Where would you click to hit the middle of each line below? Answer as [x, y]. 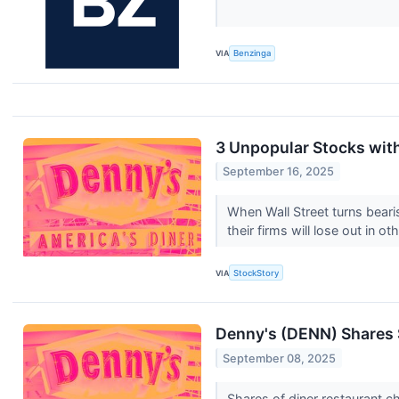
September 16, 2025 [279, 172]
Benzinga [252, 53]
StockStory [256, 273]
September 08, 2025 [280, 358]
